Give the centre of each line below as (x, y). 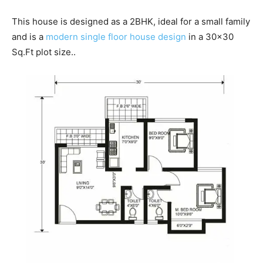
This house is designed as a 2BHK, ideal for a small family (131, 21)
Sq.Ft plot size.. (44, 52)
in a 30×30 (210, 36)
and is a (29, 36)
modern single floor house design (116, 36)
